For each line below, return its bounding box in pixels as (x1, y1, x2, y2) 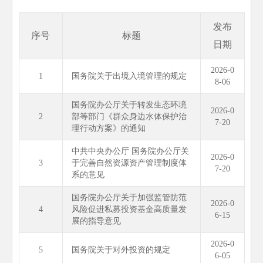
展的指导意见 (71, 217, 121, 225)
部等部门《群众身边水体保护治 (71, 112, 187, 121)
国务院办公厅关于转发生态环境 (71, 100, 187, 109)
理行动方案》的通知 (71, 124, 146, 133)
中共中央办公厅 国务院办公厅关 (71, 147, 189, 156)
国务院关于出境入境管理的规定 (71, 72, 187, 80)
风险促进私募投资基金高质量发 (71, 205, 187, 214)
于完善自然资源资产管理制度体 (71, 159, 187, 167)
